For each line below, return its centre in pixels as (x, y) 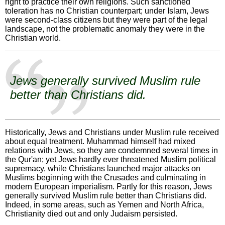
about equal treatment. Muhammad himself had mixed (100, 142)
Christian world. (33, 38)
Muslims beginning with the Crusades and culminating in (105, 178)
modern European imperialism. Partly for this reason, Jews (108, 187)
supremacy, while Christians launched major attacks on (103, 169)
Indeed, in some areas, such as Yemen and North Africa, (104, 205)
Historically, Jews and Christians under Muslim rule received (112, 133)
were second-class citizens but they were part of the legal (106, 20)
